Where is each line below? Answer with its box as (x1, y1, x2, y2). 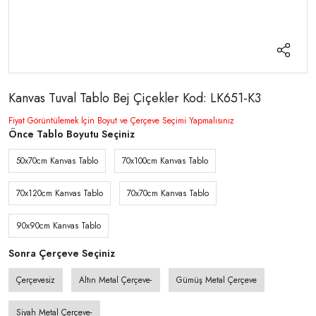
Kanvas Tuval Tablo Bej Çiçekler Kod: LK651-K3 (8, 89, 261, 107)
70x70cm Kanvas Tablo (127, 187, 209, 200)
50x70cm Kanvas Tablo (16, 154, 98, 167)
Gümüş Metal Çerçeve (176, 274, 257, 286)
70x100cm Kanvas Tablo (122, 154, 208, 167)
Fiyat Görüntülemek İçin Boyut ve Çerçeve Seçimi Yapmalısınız (8, 114, 234, 127)
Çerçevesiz (16, 274, 55, 286)
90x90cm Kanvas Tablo (16, 219, 101, 232)
